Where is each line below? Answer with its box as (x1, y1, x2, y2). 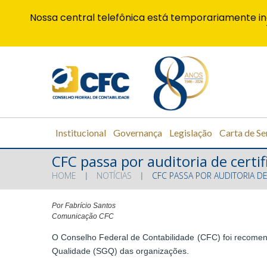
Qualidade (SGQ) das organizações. (52, 246, 189, 256)
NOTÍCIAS (97, 170, 132, 182)
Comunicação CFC (52, 212, 114, 221)
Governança (113, 126, 162, 138)
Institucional (55, 126, 106, 138)
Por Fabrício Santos (52, 201, 116, 210)
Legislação (169, 126, 212, 138)
